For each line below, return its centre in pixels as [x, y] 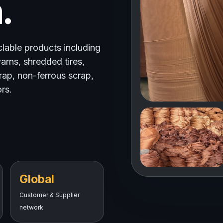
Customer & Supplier [49, 195]
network [31, 207]
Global [37, 179]
